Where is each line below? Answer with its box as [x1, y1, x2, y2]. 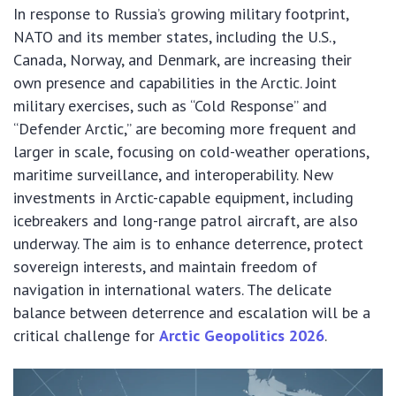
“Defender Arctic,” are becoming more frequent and [13, 118, 356, 140]
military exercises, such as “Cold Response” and [13, 95, 327, 117]
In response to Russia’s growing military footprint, [13, 4, 348, 25]
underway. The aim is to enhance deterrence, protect [13, 233, 363, 255]
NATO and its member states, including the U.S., [13, 27, 335, 48]
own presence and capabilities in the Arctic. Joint [13, 72, 337, 94]
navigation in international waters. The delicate [13, 279, 331, 301]
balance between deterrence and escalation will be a [13, 302, 370, 324]
